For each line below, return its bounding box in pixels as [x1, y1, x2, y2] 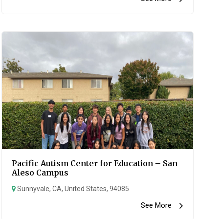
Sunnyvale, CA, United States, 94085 [15, 185, 129, 193]
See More [140, 201, 179, 210]
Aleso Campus [11, 168, 68, 177]
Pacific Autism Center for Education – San [11, 158, 177, 168]
